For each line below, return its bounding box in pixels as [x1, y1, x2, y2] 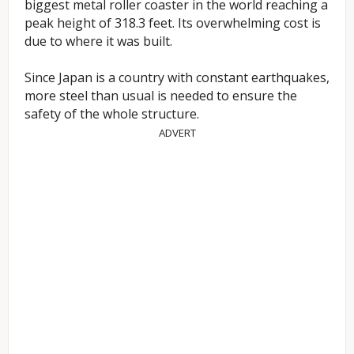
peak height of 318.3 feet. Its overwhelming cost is [24, 14, 321, 32]
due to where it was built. [24, 32, 172, 51]
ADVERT [158, 126, 196, 141]
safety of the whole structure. [24, 105, 199, 123]
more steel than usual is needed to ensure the [24, 87, 297, 105]
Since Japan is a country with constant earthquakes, [24, 69, 330, 87]
